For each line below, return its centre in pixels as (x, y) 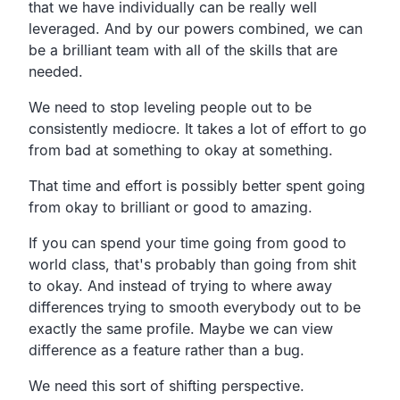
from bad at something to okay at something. (181, 150)
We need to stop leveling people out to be (170, 107)
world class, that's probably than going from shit (192, 264)
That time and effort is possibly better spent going (197, 185)
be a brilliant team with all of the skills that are (183, 50)
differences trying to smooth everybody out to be (195, 307)
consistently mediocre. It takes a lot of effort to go (198, 128)
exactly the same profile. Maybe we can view (181, 328)
